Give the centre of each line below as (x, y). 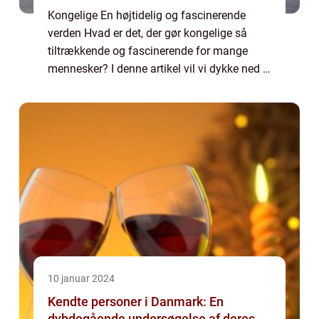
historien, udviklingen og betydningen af (148, 87)
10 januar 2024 (81, 278)
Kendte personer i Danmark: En (136, 302)
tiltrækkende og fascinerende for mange (148, 51)
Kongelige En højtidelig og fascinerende (147, 15)
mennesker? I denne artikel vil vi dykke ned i (157, 69)
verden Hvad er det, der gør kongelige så (147, 33)
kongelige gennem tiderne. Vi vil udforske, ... (157, 104)
